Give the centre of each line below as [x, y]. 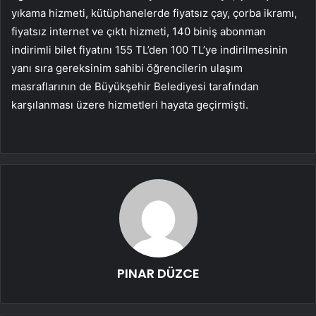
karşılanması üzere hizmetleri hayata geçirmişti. [130, 105]
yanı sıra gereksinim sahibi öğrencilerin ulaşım [127, 68]
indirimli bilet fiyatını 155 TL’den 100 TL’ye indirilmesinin [150, 50]
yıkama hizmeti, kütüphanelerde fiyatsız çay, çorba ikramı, [154, 13]
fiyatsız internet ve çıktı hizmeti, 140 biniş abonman [139, 32]
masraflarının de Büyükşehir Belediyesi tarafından [135, 87]
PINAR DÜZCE [158, 274]
